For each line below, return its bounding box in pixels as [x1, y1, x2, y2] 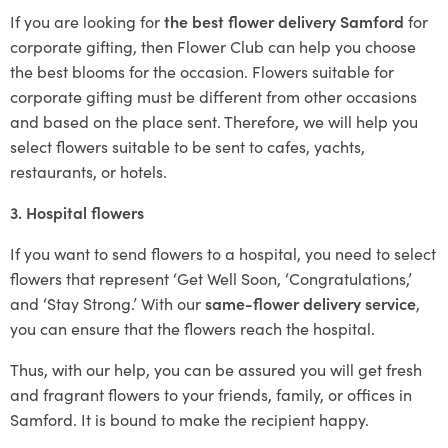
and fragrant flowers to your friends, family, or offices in [10, 383, 412, 405]
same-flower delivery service [205, 292, 416, 314]
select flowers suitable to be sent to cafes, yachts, [10, 135, 365, 157]
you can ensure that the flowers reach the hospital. [10, 317, 375, 339]
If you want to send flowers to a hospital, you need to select [10, 242, 436, 264]
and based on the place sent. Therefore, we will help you [10, 110, 418, 132]
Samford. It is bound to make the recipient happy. [10, 408, 369, 430]
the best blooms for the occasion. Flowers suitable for [10, 60, 394, 82]
